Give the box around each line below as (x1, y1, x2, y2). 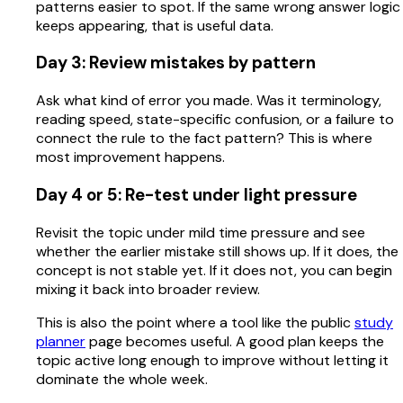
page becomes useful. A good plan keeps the (85, 331, 384, 351)
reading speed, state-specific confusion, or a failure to (36, 110, 394, 130)
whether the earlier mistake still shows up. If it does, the (36, 241, 399, 261)
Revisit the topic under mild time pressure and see (36, 222, 365, 242)
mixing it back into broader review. (36, 279, 260, 299)
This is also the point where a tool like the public (36, 312, 354, 332)
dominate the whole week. (36, 369, 208, 389)
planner (36, 331, 85, 351)
